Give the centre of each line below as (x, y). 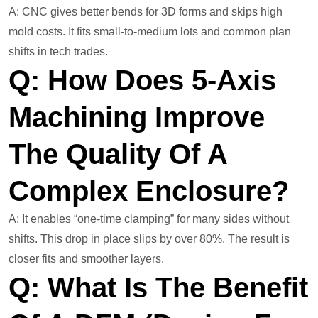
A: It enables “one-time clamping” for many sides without (149, 219)
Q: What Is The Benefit (158, 288)
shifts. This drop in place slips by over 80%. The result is (149, 239)
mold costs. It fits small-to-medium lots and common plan (150, 32)
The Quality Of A (118, 154)
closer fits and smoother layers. (86, 259)
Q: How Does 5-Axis (142, 81)
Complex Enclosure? (153, 191)
